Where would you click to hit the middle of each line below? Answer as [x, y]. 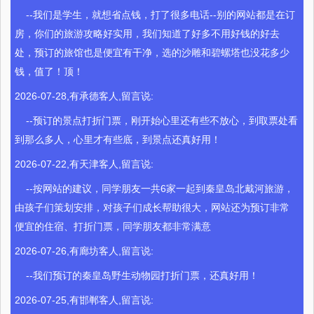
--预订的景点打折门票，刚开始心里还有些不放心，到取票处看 [157, 121]
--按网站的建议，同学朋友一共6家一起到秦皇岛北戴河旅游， [155, 189]
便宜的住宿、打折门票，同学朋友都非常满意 [113, 227]
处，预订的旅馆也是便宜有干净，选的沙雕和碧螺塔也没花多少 [152, 53]
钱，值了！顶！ [49, 72]
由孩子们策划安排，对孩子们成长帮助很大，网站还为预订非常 [152, 208]
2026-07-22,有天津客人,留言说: [84, 164]
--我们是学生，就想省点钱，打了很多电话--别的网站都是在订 [155, 15]
